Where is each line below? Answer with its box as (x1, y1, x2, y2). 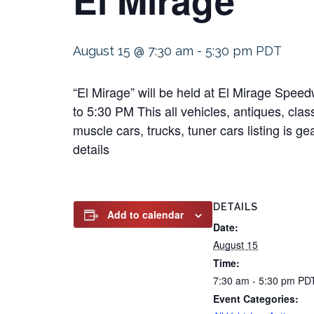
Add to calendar (107, 207, 184, 221)
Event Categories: (213, 292, 299, 306)
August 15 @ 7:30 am (73, 43, 193, 58)
